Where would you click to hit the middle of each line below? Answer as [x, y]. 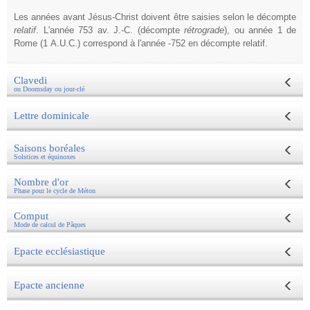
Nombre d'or [41, 182]
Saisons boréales [49, 148]
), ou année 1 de [260, 30]
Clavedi [30, 80]
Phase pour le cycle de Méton [55, 190]
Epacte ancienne [49, 285]
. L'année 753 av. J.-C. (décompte [110, 30]
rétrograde [204, 30]
